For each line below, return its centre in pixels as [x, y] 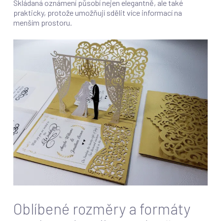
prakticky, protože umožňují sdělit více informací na [97, 13]
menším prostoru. [42, 23]
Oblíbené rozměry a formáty [102, 208]
